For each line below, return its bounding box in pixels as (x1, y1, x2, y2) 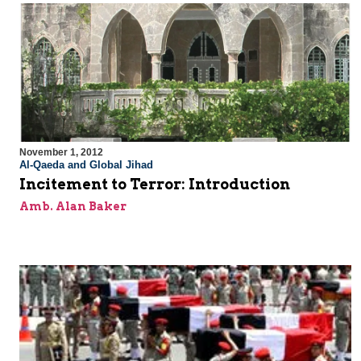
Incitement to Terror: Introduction (19, 176, 290, 193)
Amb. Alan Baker (19, 200, 127, 214)
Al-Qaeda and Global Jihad (19, 159, 153, 172)
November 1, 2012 (19, 147, 103, 159)
